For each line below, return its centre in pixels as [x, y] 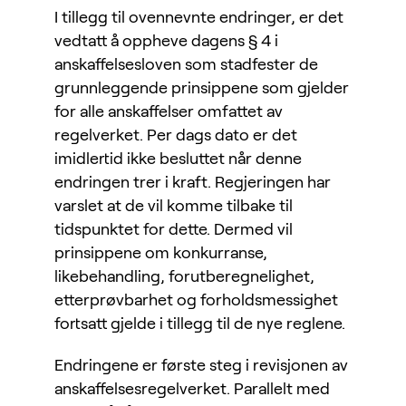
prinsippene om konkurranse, [161, 253]
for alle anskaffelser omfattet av [169, 112]
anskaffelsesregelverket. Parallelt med [192, 389]
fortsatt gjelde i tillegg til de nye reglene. [200, 324]
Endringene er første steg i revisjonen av [201, 366]
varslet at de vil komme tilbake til [174, 206]
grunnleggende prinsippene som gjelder [202, 88]
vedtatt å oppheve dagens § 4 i [166, 41]
